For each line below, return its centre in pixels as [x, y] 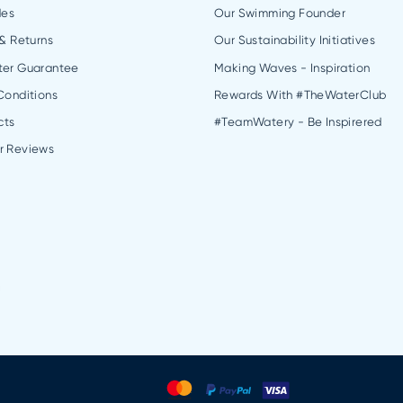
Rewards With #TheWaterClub [300, 94]
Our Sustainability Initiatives [295, 40]
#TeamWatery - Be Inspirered [298, 122]
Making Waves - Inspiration [292, 67]
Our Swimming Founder [280, 13]
